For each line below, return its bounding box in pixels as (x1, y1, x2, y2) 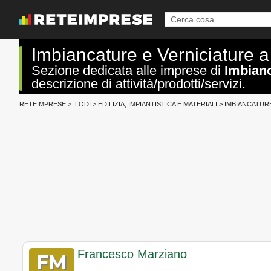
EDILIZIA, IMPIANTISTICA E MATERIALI (98, 100, 217, 108)
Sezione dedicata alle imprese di (31, 63, 224, 78)
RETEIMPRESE (19, 100, 66, 108)
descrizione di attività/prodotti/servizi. (31, 76, 246, 91)
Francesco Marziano (77, 247, 187, 261)
